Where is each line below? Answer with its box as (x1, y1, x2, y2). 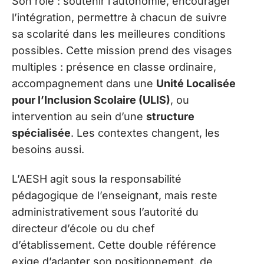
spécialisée (12, 126, 71, 139)
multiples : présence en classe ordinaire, (12, 60, 216, 73)
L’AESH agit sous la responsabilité (12, 173, 181, 186)
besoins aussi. (12, 143, 84, 156)
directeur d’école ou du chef (12, 222, 155, 235)
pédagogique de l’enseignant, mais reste (12, 189, 217, 202)
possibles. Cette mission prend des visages (12, 44, 232, 57)
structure (146, 110, 194, 123)
